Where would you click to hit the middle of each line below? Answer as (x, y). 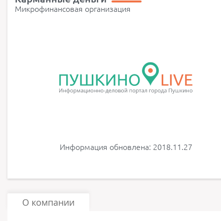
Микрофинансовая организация (73, 9)
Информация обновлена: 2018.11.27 (126, 147)
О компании (48, 202)
